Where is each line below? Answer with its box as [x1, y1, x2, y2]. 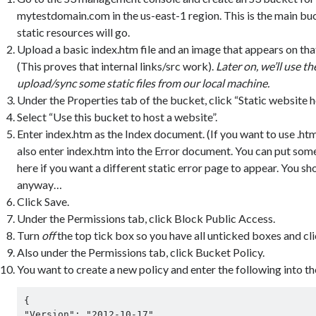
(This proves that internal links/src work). [17, 59, 217, 73]
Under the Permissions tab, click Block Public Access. [17, 212, 276, 226]
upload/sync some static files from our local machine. [17, 76, 270, 90]
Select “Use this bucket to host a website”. [17, 110, 218, 124]
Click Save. [17, 195, 70, 209]
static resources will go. [17, 25, 130, 39]
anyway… [17, 178, 63, 192]
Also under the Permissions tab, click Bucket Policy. [17, 245, 265, 260]
